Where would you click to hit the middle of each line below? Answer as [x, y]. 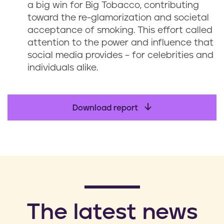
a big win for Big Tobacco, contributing [113, 5]
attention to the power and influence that [120, 43]
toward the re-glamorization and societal [118, 18]
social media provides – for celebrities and [120, 55]
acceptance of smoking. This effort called [120, 30]
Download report [106, 108]
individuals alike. [63, 68]
